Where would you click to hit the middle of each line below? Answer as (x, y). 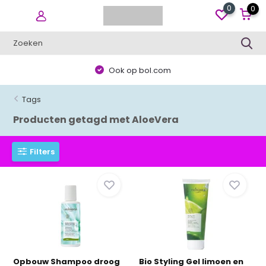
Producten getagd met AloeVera (96, 120)
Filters (42, 151)
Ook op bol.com (139, 70)
